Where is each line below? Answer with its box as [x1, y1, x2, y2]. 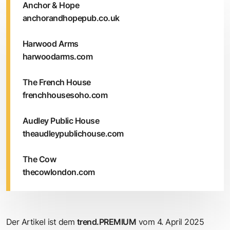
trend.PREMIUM [77, 216, 137, 227]
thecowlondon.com [23, 166, 95, 177]
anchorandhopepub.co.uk [23, 12, 120, 23]
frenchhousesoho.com [23, 89, 108, 100]
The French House [23, 76, 91, 87]
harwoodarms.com [23, 51, 93, 62]
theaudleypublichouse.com [23, 128, 124, 139]
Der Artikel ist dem [6, 216, 77, 227]
